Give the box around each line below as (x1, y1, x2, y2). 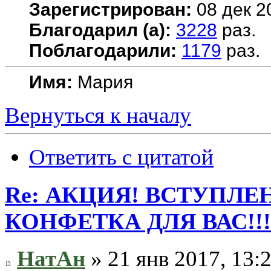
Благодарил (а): (29, 19, 171, 40)
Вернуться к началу (5, 102, 191, 128)
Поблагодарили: (29, 40, 177, 60)
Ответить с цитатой (29, 144, 214, 169)
